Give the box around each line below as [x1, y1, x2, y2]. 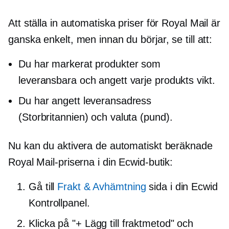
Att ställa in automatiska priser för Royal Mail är [8, 17, 220, 29]
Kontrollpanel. [29, 197, 90, 209]
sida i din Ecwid [146, 180, 218, 192]
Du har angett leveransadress [18, 95, 152, 106]
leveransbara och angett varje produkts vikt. [18, 74, 215, 86]
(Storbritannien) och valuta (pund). [18, 111, 173, 123]
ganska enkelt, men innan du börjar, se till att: [8, 33, 213, 45]
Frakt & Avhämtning [57, 180, 146, 192]
